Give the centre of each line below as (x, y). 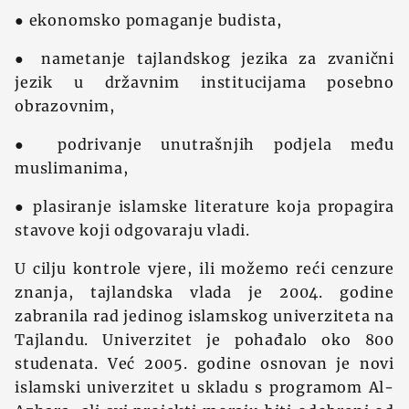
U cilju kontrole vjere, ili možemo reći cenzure (204, 268)
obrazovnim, (65, 106)
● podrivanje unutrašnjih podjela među (204, 144)
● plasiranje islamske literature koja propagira (204, 206)
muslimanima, (72, 168)
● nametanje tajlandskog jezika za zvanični (204, 58)
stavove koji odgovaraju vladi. (133, 230)
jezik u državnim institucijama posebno (204, 82)
